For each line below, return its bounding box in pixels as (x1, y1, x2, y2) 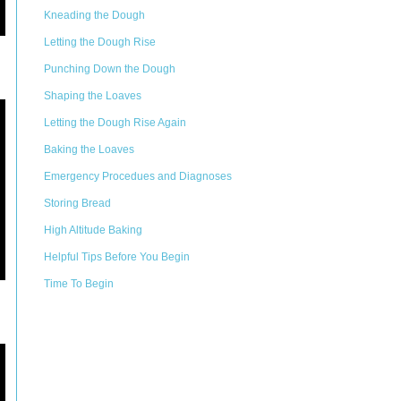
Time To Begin (44, 277, 114, 290)
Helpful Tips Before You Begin (44, 251, 190, 263)
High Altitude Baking (44, 224, 142, 236)
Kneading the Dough (44, 9, 145, 21)
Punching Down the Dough (44, 63, 175, 75)
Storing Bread (44, 197, 111, 209)
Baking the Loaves (44, 143, 134, 156)
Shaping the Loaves (44, 90, 141, 102)
